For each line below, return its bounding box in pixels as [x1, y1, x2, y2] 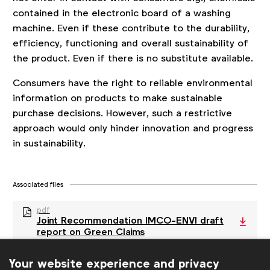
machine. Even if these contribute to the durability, [12, 21, 250, 36]
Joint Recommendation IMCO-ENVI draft [36, 213, 224, 228]
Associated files [12, 180, 63, 190]
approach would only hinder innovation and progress [12, 121, 253, 136]
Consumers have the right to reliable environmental [12, 76, 253, 90]
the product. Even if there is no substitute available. [12, 51, 253, 66]
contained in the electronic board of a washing [12, 6, 231, 20]
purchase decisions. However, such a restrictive [12, 106, 232, 121]
